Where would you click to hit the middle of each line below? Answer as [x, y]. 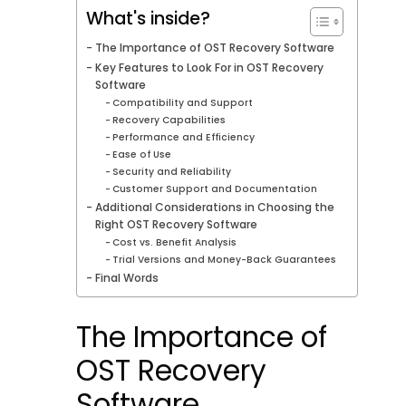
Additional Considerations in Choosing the [214, 208]
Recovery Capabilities [169, 121]
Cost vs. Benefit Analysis [175, 243]
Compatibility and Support [183, 103]
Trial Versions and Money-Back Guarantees [225, 260]
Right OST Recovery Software [176, 225]
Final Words [126, 278]
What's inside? [149, 19]
